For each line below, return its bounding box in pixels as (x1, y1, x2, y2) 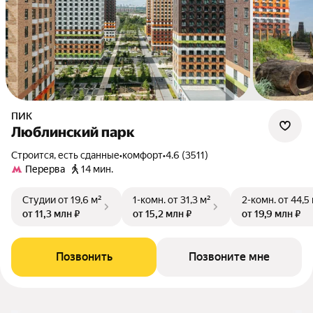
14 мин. (81, 163, 113, 175)
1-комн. (133, 194, 166, 205)
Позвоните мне (189, 250, 270, 263)
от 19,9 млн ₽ (242, 208, 300, 219)
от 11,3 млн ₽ (22, 208, 80, 219)
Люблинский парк (11, 124, 135, 140)
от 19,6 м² (58, 194, 102, 205)
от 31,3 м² (168, 194, 211, 205)
